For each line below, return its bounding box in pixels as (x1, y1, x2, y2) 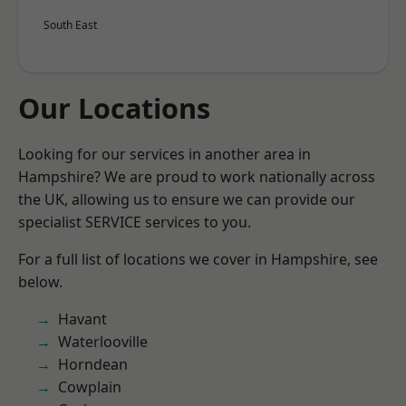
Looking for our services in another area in (18, 144, 311, 164)
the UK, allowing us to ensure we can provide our (18, 189, 355, 209)
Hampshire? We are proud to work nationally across (18, 167, 375, 187)
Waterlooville (58, 332, 148, 352)
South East (43, 17, 97, 33)
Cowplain (58, 377, 121, 397)
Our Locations (18, 89, 210, 127)
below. (18, 272, 63, 292)
